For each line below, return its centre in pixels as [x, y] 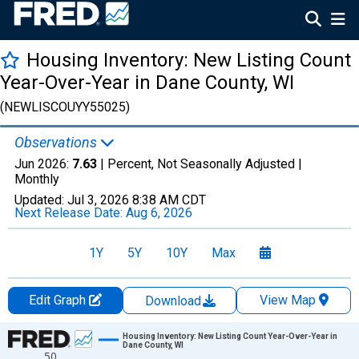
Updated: [41, 200]
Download [175, 301]
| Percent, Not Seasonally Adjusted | [200, 164]
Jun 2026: [43, 164]
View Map [287, 300]
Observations [57, 142]
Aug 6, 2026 [159, 213]
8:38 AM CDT [169, 200]
